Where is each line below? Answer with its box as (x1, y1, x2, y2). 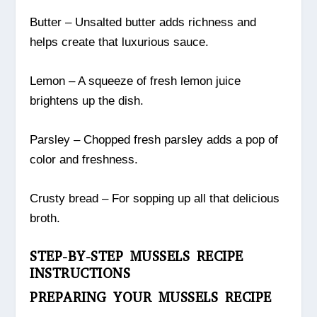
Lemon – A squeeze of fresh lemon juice (30, 74, 241, 88)
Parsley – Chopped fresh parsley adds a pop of (30, 133, 279, 147)
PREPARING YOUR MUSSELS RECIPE (30, 288, 272, 306)
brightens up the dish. (30, 94, 144, 108)
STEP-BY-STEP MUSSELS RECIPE (30, 247, 243, 265)
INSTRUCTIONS (30, 264, 131, 282)
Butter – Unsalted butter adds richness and (30, 15, 257, 29)
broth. (30, 212, 61, 226)
